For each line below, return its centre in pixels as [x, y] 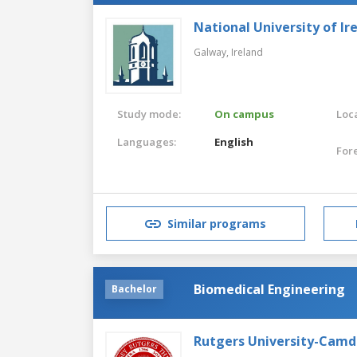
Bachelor [134, 288]
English [234, 141]
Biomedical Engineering [269, 289]
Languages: [147, 141]
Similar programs [217, 224]
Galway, [212, 52]
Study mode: [149, 114]
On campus [245, 114]
